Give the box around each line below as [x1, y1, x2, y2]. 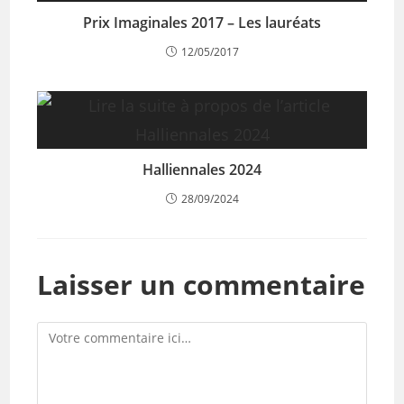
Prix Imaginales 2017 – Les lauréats [83, 13, 321, 32]
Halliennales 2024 [142, 160, 262, 179]
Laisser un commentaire [37, 266, 366, 303]
